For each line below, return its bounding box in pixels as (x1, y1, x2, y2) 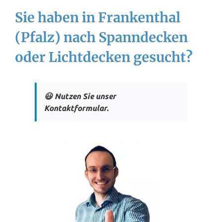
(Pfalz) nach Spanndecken (15, 29, 188, 46)
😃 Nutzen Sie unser (44, 92, 116, 101)
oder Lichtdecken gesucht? (15, 49, 193, 66)
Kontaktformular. (44, 104, 109, 113)
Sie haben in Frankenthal (15, 9, 180, 26)
